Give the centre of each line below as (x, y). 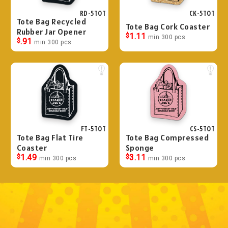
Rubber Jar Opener (51, 32)
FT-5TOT (93, 129)
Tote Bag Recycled (51, 22)
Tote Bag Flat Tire (50, 138)
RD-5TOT (93, 13)
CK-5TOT (202, 13)
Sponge (140, 148)
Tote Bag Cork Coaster (168, 27)
